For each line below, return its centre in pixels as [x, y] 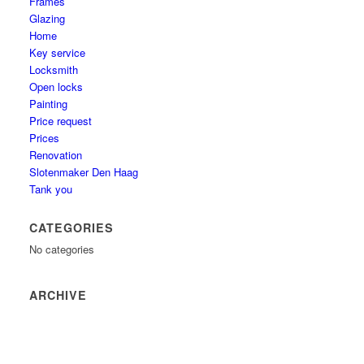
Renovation [56, 155]
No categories [62, 249]
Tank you [51, 189]
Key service [58, 52]
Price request [61, 121]
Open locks [56, 87]
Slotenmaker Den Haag [84, 172]
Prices [45, 138]
